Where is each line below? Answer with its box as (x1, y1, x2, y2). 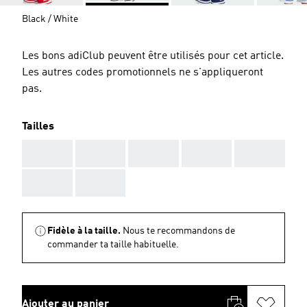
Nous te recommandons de (123, 225, 235, 236)
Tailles (22, 121, 54, 132)
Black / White (22, 14, 78, 24)
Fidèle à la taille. (47, 225, 121, 236)
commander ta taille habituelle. (47, 239, 179, 249)
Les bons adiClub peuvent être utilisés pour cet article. (22, 50, 284, 62)
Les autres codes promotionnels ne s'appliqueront (22, 66, 263, 78)
